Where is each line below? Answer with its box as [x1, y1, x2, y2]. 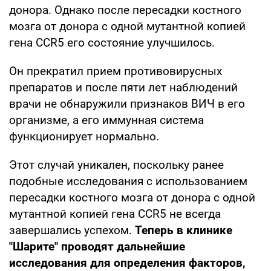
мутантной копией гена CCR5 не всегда [9, 206, 221, 221]
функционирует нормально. [9, 129, 159, 143]
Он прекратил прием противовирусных [9, 64, 222, 78]
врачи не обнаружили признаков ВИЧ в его [9, 96, 245, 111]
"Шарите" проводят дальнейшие [9, 239, 185, 253]
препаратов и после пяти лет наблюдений [9, 80, 238, 94]
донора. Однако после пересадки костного [9, 2, 241, 17]
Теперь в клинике [135, 223, 232, 237]
